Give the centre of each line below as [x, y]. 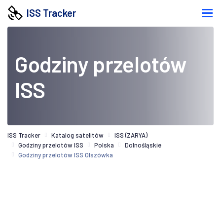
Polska [104, 145]
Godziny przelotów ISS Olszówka [66, 155]
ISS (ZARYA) [131, 135]
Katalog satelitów [77, 135]
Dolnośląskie [143, 145]
